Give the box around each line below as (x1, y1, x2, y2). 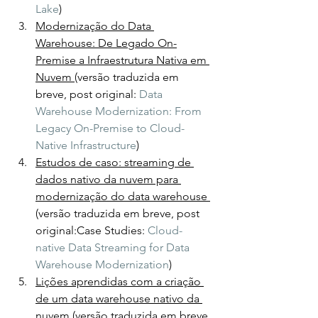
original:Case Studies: (35, 224, 148, 238)
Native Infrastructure (35, 138, 136, 153)
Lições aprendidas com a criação (35, 275, 204, 289)
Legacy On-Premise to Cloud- (35, 121, 185, 136)
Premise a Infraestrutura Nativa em (35, 53, 209, 67)
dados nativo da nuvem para (35, 172, 181, 187)
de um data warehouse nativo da (35, 292, 202, 306)
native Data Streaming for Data (35, 241, 192, 255)
